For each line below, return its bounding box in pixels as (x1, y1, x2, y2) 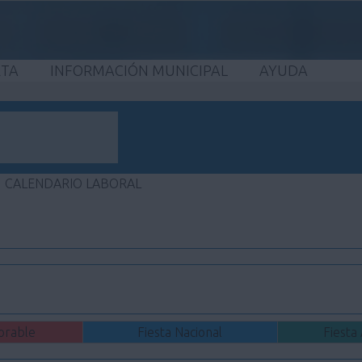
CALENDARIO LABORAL (5, 176, 141, 192)
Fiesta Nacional (137, 325, 223, 340)
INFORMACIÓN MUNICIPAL (49, 61, 228, 78)
